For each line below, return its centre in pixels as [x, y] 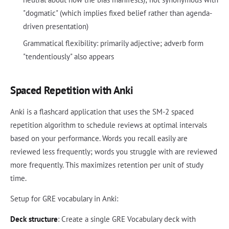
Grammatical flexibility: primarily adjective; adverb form [113, 43]
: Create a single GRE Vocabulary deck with [127, 219]
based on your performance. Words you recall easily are [99, 139]
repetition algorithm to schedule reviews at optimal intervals [109, 125]
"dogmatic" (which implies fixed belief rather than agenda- [117, 13]
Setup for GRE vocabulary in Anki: [64, 199]
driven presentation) [55, 27]
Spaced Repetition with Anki [72, 90]
